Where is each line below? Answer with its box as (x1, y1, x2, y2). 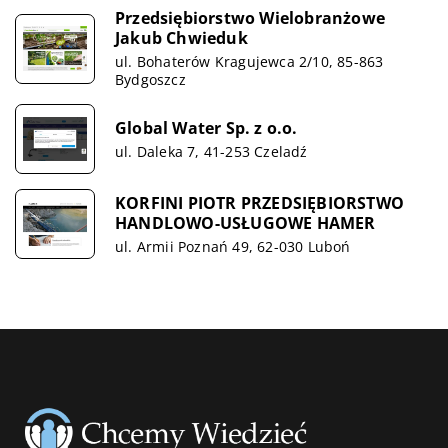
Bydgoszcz (115, 70, 186, 89)
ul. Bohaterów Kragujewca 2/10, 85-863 (115, 52, 384, 71)
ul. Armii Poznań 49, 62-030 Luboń (115, 236, 351, 256)
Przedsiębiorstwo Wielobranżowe (115, 7, 385, 29)
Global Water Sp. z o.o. (115, 116, 298, 139)
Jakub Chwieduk (115, 27, 248, 49)
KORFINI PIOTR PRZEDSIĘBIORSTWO (115, 191, 404, 214)
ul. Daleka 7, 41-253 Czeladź (115, 141, 308, 161)
